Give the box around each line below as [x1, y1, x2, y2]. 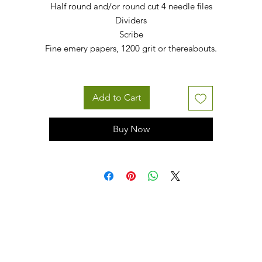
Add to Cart [92, 91, 141, 103]
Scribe [119, 28, 143, 40]
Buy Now [112, 123, 150, 135]
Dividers [115, 14, 147, 26]
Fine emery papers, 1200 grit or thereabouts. [45, 42, 217, 54]
